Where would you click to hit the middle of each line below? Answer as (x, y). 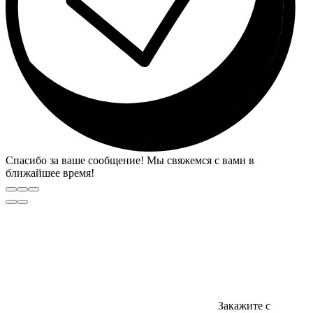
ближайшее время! (50, 173)
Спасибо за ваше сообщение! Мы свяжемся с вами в (130, 160)
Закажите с (244, 305)
